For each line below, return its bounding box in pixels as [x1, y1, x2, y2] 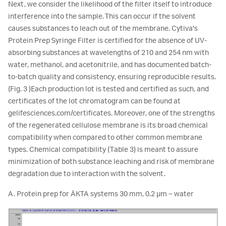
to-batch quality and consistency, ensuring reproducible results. [8, 73, 216, 82]
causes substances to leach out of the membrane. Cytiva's [8, 25, 198, 33]
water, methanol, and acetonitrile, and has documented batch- [8, 61, 211, 70]
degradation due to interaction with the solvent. [8, 170, 165, 179]
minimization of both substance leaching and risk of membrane [8, 158, 214, 166]
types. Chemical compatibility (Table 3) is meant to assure [8, 146, 198, 154]
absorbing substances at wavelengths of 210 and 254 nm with [8, 49, 209, 58]
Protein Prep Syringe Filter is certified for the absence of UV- [8, 37, 207, 45]
